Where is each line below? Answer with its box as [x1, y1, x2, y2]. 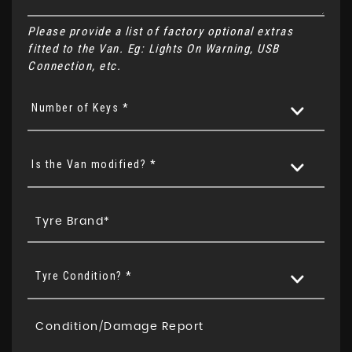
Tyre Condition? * [35, 269, 133, 282]
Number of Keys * [31, 101, 129, 114]
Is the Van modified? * [31, 158, 156, 170]
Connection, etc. [27, 59, 121, 73]
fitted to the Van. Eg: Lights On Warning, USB [27, 42, 280, 56]
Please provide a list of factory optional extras [27, 24, 293, 38]
